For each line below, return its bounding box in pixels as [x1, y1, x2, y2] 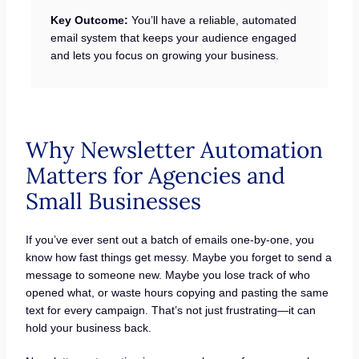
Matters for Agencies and [25, 161, 285, 191]
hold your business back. [25, 321, 151, 335]
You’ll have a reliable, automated [127, 14, 296, 27]
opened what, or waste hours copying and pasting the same [25, 286, 329, 300]
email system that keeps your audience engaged [50, 31, 296, 45]
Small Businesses [25, 187, 207, 216]
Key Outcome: [50, 14, 128, 27]
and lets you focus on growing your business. [50, 49, 279, 63]
